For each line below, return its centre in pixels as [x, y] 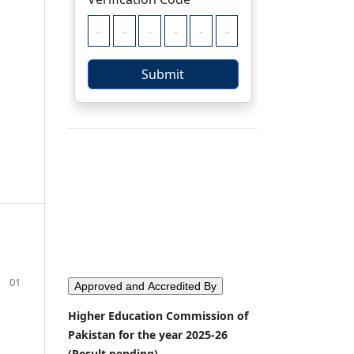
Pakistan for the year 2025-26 [148, 334]
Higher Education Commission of [158, 315]
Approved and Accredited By [145, 286]
